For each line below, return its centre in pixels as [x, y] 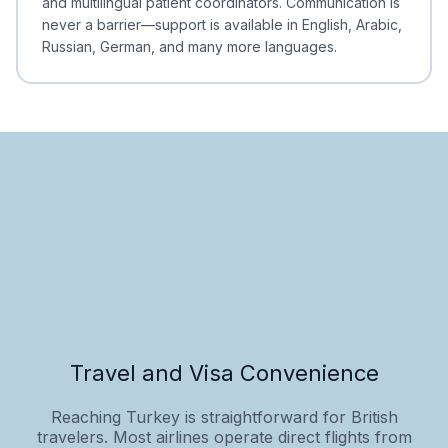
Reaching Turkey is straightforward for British [224, 416]
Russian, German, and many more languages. [189, 46]
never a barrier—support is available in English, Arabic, [222, 24]
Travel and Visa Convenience [224, 372]
